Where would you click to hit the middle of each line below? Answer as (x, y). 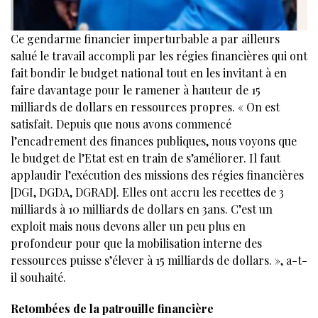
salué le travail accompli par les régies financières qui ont (159, 55)
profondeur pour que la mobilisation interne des (136, 243)
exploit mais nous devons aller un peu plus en (128, 226)
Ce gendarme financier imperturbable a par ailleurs (145, 38)
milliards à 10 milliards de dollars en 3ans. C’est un (142, 209)
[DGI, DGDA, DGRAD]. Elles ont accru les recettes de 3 (147, 192)
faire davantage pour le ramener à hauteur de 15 (136, 89)
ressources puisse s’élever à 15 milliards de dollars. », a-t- (159, 260)
